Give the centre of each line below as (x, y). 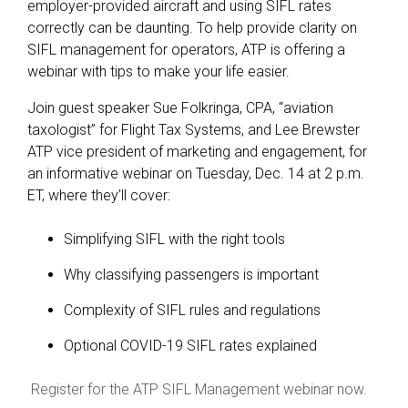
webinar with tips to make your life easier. (158, 71)
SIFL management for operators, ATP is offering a (186, 49)
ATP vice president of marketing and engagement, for (197, 151)
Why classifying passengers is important (191, 274)
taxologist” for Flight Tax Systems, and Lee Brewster (194, 129)
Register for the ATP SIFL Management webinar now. (199, 389)
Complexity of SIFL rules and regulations (192, 310)
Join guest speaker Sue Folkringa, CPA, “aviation (180, 107)
